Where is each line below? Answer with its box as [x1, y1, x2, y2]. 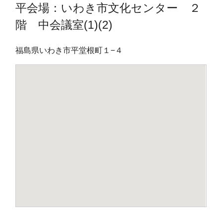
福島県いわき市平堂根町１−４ [15, 46, 123, 55]
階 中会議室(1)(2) [15, 18, 113, 31]
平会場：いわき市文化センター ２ [15, 1, 201, 14]
